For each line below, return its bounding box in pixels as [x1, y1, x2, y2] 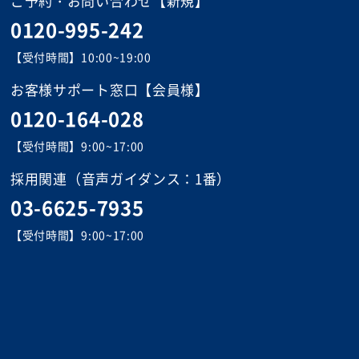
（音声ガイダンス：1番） [67, 168, 231, 188]
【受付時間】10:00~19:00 [10, 49, 151, 65]
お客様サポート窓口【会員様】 [10, 79, 209, 99]
